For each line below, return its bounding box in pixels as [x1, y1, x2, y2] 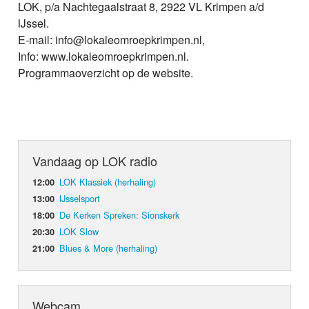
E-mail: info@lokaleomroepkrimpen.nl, [18, 32, 206, 48]
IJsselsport [59, 192, 101, 206]
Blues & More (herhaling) [59, 241, 158, 255]
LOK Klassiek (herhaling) [59, 175, 157, 189]
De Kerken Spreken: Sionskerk [59, 208, 180, 222]
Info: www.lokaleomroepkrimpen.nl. [18, 48, 190, 65]
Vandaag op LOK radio [32, 152, 158, 170]
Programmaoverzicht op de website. [18, 65, 194, 81]
